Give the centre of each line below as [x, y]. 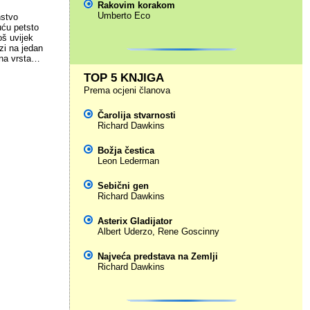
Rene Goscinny [188, 231]
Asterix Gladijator [135, 221]
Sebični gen [123, 186]
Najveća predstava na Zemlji [157, 256]
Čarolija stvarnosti [136, 115]
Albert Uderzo [125, 231]
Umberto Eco [124, 16]
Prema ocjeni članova [127, 90]
